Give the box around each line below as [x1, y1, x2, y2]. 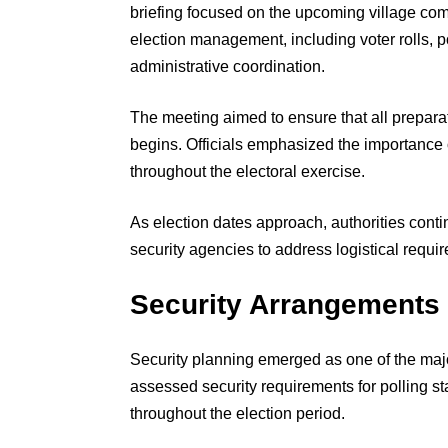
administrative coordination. [130, 58, 325, 75]
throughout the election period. [130, 405, 345, 422]
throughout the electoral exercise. [130, 163, 365, 180]
